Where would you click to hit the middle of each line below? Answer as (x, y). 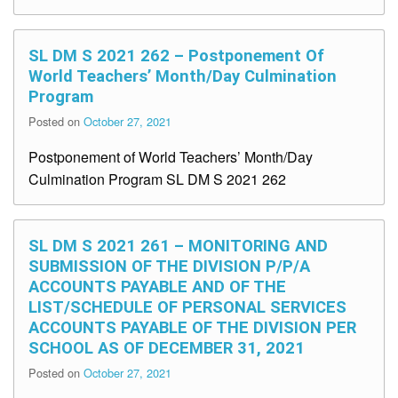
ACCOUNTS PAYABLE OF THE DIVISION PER (192, 328)
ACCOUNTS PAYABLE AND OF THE (157, 287)
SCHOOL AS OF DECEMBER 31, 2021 (167, 348)
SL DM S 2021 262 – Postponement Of (176, 56)
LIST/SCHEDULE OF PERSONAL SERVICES (187, 307)
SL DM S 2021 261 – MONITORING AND (178, 246)
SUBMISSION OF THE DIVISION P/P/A (169, 267)
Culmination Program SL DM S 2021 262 (157, 179)
